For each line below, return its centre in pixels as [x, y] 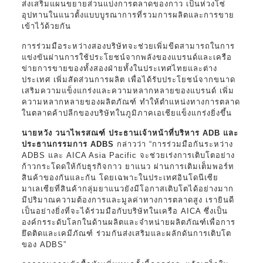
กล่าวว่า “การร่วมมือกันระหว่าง [173, 144]
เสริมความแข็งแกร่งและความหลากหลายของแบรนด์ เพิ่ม [128, 90]
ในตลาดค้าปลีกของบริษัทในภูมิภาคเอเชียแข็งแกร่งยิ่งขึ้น [129, 113]
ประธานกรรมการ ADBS [68, 144]
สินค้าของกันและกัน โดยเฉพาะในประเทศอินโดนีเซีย [120, 177]
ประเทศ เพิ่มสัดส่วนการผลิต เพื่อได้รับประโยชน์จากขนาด [128, 79]
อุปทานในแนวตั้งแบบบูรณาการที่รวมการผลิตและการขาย [128, 15]
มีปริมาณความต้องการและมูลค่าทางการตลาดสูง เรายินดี [128, 200]
